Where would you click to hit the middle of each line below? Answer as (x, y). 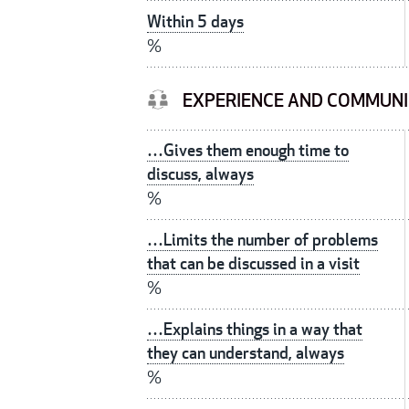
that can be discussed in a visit (253, 264)
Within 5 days (195, 22)
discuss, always (200, 174)
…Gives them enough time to (248, 151)
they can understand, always (246, 353)
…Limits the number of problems (262, 240)
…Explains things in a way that (255, 330)
